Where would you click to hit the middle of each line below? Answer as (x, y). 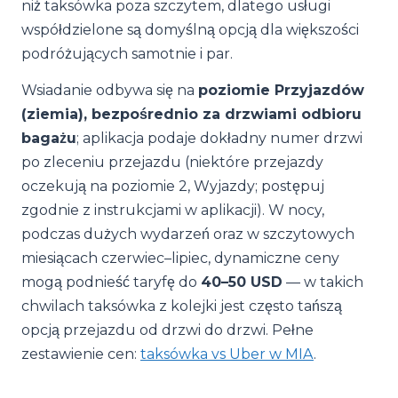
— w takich (323, 282)
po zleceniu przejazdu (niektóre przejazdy (172, 162)
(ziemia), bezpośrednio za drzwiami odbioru (191, 114)
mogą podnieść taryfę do (111, 282)
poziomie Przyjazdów (281, 90)
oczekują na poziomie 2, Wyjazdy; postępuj (173, 186)
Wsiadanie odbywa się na (110, 90)
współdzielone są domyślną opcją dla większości (190, 30)
